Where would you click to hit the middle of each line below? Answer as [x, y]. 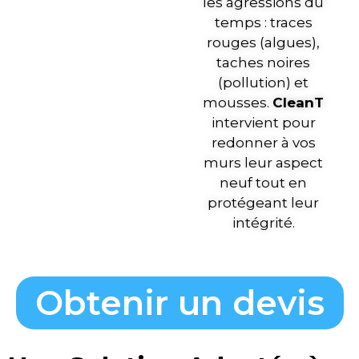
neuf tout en [264, 182]
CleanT [298, 102]
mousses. [238, 102]
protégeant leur [264, 202]
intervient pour [263, 122]
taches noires [264, 62]
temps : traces [263, 22]
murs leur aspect [264, 162]
